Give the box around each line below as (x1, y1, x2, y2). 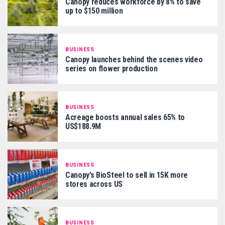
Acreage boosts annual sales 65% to (65, 112, 185, 122)
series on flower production (65, 63, 158, 73)
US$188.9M (65, 121, 101, 131)
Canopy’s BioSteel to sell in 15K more (65, 170, 188, 180)
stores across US (65, 179, 123, 189)
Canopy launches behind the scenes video (65, 54, 203, 64)
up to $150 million (65, 6, 123, 16)
